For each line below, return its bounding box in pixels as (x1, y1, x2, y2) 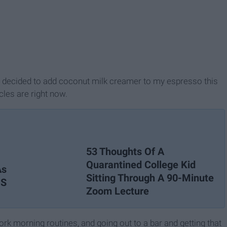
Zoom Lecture (86, 185, 149, 198)
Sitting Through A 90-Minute (86, 172, 214, 184)
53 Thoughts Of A (86, 145, 164, 158)
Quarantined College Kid (86, 159, 196, 171)
